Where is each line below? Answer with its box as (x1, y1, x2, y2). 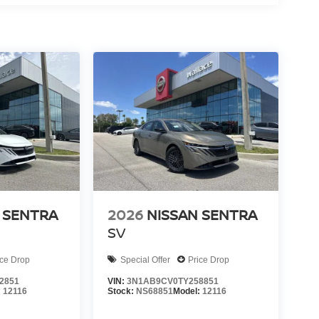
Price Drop (187, 254, 229, 265)
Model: (172, 286, 202, 297)
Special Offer (120, 254, 170, 265)
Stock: (107, 286, 136, 297)
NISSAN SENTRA (146, 205, 257, 225)
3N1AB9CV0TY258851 (126, 276, 219, 287)
